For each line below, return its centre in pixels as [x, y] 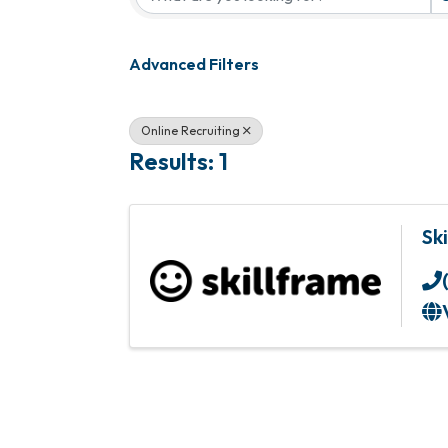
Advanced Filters [194, 64]
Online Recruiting [190, 130]
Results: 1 [178, 160]
